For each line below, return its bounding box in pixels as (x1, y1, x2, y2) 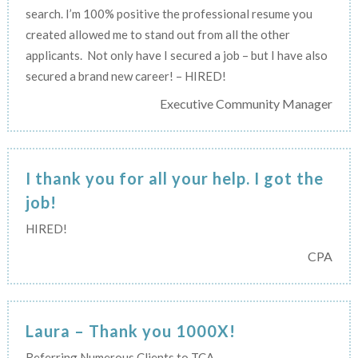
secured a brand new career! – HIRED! (25, 68, 226, 83)
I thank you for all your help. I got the (25, 168, 324, 188)
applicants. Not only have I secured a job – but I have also (25, 47, 328, 62)
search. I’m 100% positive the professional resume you (25, 6, 312, 21)
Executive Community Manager (160, 95, 333, 111)
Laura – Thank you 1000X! (25, 320, 236, 340)
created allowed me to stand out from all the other (25, 26, 290, 42)
